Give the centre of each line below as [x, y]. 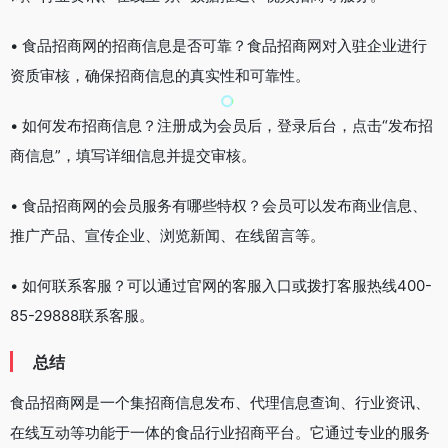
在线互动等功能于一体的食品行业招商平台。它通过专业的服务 [220, 432]
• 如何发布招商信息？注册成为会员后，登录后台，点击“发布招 [221, 125]
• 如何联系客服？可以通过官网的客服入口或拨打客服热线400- [221, 285]
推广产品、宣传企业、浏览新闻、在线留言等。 [167, 235]
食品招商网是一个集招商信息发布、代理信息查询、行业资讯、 [220, 402]
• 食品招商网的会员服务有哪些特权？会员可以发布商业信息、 [218, 205]
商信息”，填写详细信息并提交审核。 [133, 155]
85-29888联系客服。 [82, 315]
